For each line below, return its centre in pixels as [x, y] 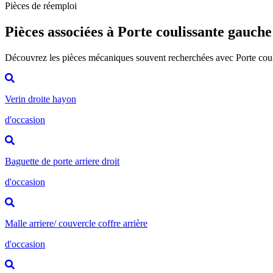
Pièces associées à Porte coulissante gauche [138, 31]
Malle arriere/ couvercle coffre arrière [76, 223]
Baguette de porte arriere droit [62, 161]
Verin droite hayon [41, 99]
